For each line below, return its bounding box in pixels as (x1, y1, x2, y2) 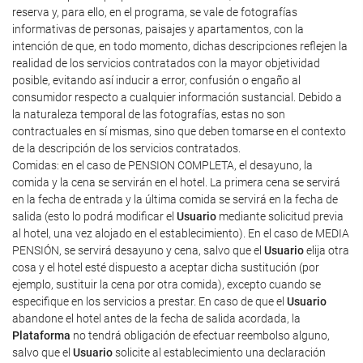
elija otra (304, 244, 349, 257)
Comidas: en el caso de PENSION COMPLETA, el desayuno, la (12, 159, 313, 172)
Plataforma (12, 329, 70, 342)
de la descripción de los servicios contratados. (12, 142, 241, 155)
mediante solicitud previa (216, 210, 344, 223)
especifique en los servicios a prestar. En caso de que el (12, 295, 287, 308)
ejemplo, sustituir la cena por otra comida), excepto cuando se (12, 278, 321, 291)
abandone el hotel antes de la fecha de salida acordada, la (12, 312, 301, 325)
